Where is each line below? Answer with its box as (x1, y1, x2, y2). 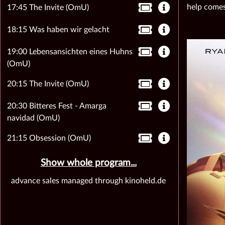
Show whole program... (40, 158, 137, 168)
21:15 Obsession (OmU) (7, 134, 91, 142)
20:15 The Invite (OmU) (7, 80, 89, 88)
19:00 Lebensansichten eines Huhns (7, 48, 133, 56)
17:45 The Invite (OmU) (7, 4, 89, 12)
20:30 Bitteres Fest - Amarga (7, 102, 106, 110)
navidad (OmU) (7, 114, 60, 122)
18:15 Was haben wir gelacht (7, 26, 109, 34)
